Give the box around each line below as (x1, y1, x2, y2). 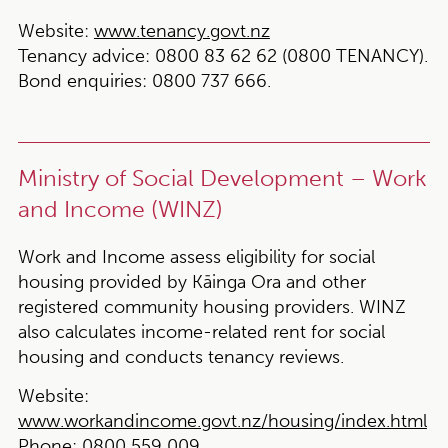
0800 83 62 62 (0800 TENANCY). (154, 45, 428, 67)
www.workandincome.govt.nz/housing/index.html (17, 410, 427, 432)
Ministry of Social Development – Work (17, 165, 427, 192)
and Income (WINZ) (17, 196, 223, 223)
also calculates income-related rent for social (17, 321, 385, 343)
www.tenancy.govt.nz (93, 20, 270, 42)
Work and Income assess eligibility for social (17, 246, 375, 268)
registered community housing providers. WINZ (17, 296, 406, 318)
